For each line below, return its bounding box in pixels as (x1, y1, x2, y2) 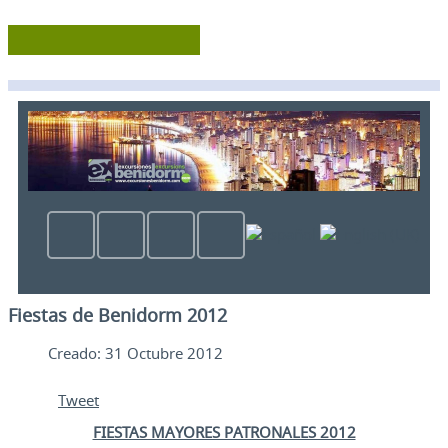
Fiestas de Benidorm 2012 (8, 303, 227, 328)
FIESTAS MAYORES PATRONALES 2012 (92, 422, 356, 443)
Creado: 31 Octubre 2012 (48, 343, 223, 364)
